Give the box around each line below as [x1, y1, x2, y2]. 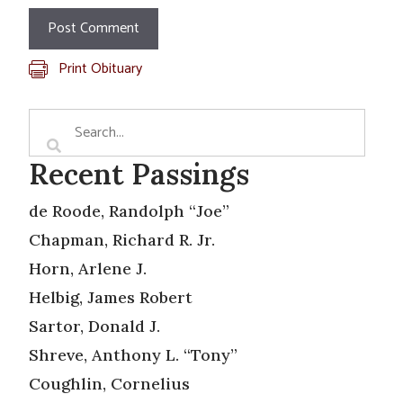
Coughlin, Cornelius [29, 372, 190, 394]
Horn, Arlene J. [29, 257, 147, 279]
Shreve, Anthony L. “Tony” [29, 344, 237, 365]
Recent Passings [29, 155, 249, 193]
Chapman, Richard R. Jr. [29, 228, 215, 250]
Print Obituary [58, 56, 142, 81]
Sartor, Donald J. [29, 315, 160, 336]
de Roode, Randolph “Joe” [29, 200, 229, 221]
